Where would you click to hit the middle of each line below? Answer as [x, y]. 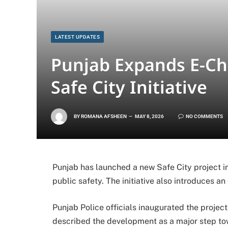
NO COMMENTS [204, 116]
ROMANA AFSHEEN [104, 116]
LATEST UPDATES [77, 37]
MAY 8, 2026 [149, 116]
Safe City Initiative [129, 87]
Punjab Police [78, 207]
